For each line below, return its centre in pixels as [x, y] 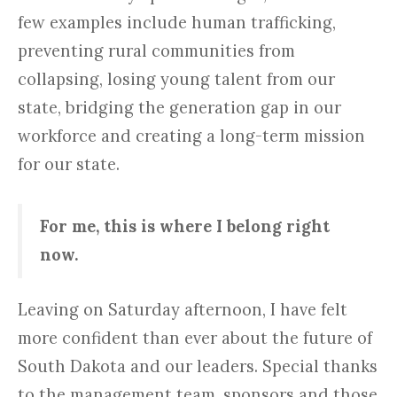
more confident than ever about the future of [195, 338]
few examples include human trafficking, [177, 23]
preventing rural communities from [156, 51]
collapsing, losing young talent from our [176, 80]
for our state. [69, 165]
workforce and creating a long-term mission [191, 136]
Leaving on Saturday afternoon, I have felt [183, 309]
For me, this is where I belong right [185, 226]
